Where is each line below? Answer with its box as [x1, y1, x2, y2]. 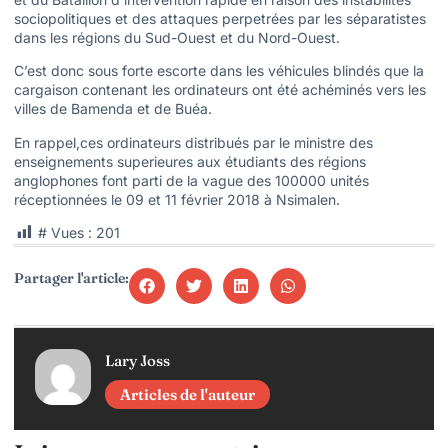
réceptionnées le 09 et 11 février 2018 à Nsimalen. [14, 190, 340, 208]
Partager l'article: [14, 269, 129, 288]
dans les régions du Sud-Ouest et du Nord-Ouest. [14, 28, 340, 46]
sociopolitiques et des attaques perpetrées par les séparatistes [14, 9, 426, 27]
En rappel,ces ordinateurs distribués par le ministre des [14, 133, 373, 151]
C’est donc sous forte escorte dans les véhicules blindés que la [14, 62, 424, 80]
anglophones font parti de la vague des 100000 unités [14, 171, 369, 189]
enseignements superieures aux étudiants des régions [14, 152, 366, 170]
